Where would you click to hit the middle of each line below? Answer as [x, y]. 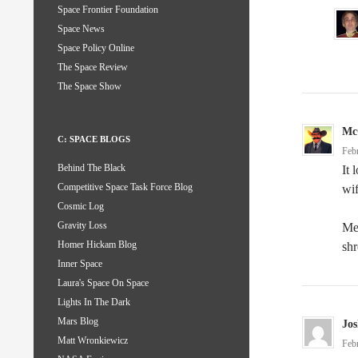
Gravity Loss [82, 226]
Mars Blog [78, 322]
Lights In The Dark [94, 302]
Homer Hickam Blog [97, 245]
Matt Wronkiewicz [93, 341]
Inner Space [80, 264]
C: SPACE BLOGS [94, 139]
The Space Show [89, 87]
